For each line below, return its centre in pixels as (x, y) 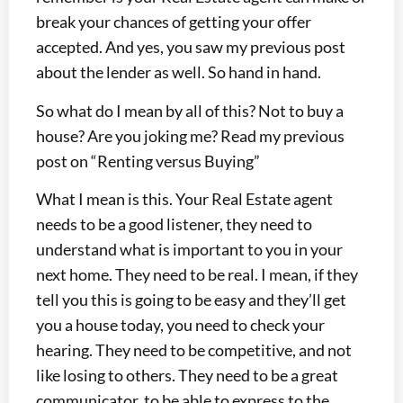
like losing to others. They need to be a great (187, 375)
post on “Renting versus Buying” (148, 161)
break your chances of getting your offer (174, 22)
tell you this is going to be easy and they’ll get (191, 299)
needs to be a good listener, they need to (174, 224)
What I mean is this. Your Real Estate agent (184, 198)
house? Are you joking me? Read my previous (190, 135)
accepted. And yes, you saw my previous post (191, 47)
